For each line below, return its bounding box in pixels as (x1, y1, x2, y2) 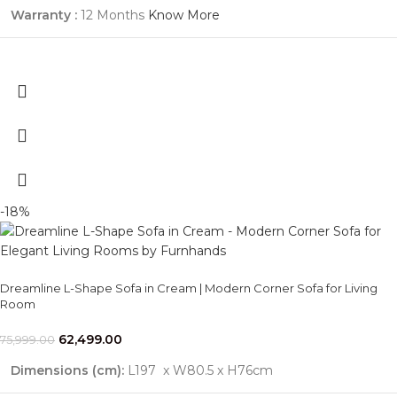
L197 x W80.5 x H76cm (128, 362, 273, 379)
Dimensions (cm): (11, 362, 128, 379)
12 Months (77, 7, 148, 24)
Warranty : (11, 7, 77, 24)
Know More (148, 7, 220, 24)
